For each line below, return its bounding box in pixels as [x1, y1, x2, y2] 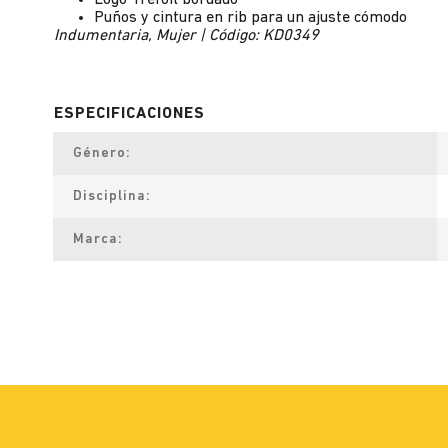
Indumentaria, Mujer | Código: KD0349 [54, 28, 319, 44]
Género [73, 146, 126, 161]
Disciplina [73, 189, 146, 204]
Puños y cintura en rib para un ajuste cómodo [94, 10, 407, 26]
